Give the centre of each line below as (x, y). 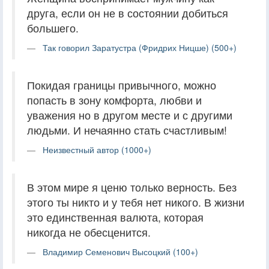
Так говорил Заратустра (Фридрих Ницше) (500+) (140, 47)
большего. (53, 28)
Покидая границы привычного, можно (122, 85)
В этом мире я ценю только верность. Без (132, 187)
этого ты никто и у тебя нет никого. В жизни (136, 202)
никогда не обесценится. (89, 232)
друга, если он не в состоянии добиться (128, 13)
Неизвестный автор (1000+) (97, 149)
